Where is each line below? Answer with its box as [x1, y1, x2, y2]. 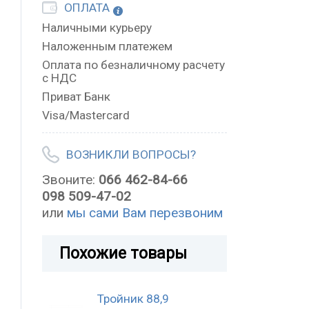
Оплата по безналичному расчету [42, 58, 225, 72]
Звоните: [42, 171, 99, 188]
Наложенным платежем [42, 39, 172, 54]
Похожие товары [59, 243, 187, 263]
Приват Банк [42, 90, 110, 104]
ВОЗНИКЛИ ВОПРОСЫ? [66, 148, 196, 162]
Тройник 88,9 [97, 291, 169, 306]
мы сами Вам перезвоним [67, 204, 223, 221]
